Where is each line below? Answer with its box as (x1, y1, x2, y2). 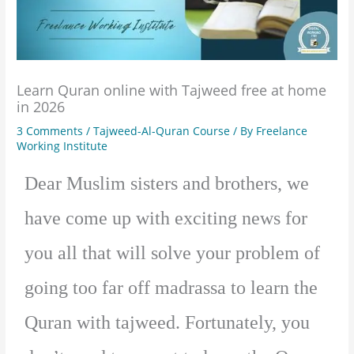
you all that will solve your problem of (24, 243, 321, 264)
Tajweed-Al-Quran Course (93, 122, 231, 138)
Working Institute (17, 137, 108, 153)
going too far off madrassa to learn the (24, 277, 318, 299)
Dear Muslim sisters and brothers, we (24, 173, 310, 194)
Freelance (256, 122, 308, 138)
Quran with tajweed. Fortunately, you (24, 312, 311, 333)
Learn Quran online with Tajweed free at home (17, 80, 327, 100)
